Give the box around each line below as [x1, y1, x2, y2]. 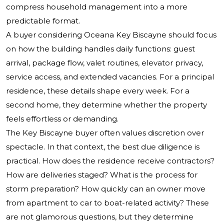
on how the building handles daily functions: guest [6, 44, 195, 54]
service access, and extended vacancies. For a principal [6, 72, 214, 82]
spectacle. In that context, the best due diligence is [6, 142, 199, 152]
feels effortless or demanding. [6, 114, 118, 124]
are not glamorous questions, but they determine [6, 212, 193, 222]
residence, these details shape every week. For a [6, 86, 189, 96]
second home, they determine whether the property [6, 100, 207, 110]
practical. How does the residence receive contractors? [6, 156, 214, 166]
